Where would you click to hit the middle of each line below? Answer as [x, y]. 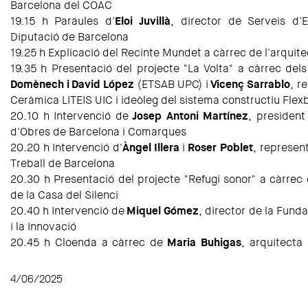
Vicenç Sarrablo [250, 85]
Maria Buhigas [204, 243]
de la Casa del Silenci [64, 195]
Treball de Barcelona [63, 164]
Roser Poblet [220, 148]
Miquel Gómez [163, 211]
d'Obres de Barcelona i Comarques [98, 132]
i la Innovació [43, 227]
